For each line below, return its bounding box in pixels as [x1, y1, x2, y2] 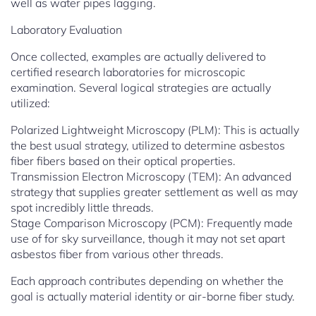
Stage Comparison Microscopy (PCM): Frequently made [11, 216, 293, 231]
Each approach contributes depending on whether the [11, 274, 284, 288]
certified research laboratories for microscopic [11, 65, 245, 80]
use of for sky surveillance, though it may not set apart [11, 231, 285, 246]
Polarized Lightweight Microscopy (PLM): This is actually [11, 123, 299, 138]
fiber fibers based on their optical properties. [11, 154, 236, 169]
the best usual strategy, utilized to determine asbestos [11, 138, 285, 153]
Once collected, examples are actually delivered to [11, 49, 266, 64]
